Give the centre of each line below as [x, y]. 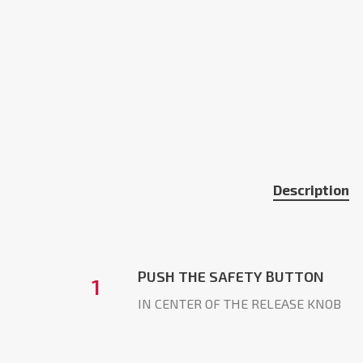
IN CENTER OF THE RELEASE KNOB [240, 304]
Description [311, 190]
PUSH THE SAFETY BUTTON [231, 277]
